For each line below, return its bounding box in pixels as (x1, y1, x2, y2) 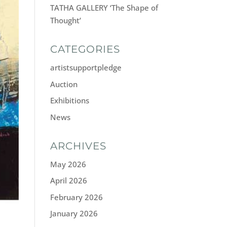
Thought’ (50, 15, 81, 25)
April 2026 (50, 175, 87, 185)
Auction (50, 79, 78, 89)
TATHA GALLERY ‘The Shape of (50, 3, 158, 13)
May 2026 (50, 159, 86, 169)
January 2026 (50, 208, 98, 218)
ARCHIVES (50, 139, 106, 152)
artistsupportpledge (50, 62, 122, 72)
